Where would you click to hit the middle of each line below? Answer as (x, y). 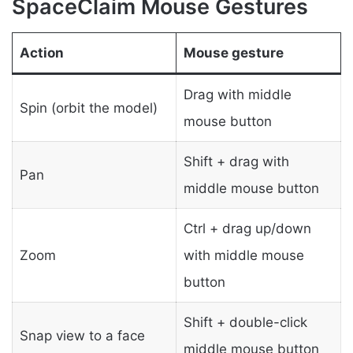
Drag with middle (237, 94)
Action (41, 52)
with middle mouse (243, 255)
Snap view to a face (82, 335)
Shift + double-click (245, 322)
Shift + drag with (236, 161)
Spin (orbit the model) (88, 108)
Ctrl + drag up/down (247, 228)
